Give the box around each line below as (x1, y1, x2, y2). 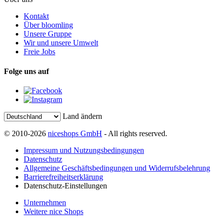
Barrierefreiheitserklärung (24, 173, 103, 181)
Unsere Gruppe (24, 30, 72, 38)
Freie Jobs (24, 47, 55, 56)
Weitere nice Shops (24, 207, 83, 216)
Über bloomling (24, 21, 73, 30)
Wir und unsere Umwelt (24, 38, 98, 47)
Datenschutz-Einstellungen (24, 182, 107, 190)
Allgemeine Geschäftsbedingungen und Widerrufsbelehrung (24, 164, 210, 172)
